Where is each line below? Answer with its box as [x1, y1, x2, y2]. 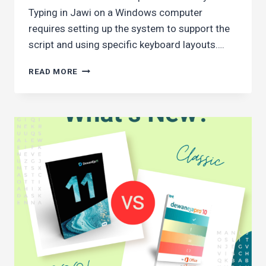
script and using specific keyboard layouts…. [28, 39, 224, 51]
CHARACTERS [77, 113, 135, 123]
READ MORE [28, 66, 78, 77]
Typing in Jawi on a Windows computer [28, 7, 202, 19]
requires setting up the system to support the [28, 23, 230, 35]
